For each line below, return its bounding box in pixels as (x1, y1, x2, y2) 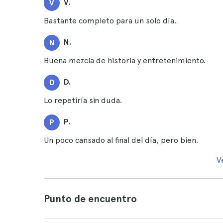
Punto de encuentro (44, 193, 137, 205)
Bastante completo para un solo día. (44, 16, 176, 25)
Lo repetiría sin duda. (44, 96, 122, 105)
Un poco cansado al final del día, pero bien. (44, 135, 198, 145)
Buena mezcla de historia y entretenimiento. (44, 56, 206, 65)
